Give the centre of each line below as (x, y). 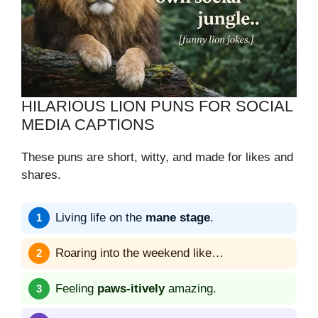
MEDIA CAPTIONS (88, 125)
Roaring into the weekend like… (139, 253)
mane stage (178, 218)
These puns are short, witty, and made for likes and (157, 158)
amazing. (191, 289)
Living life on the (100, 218)
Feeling (76, 289)
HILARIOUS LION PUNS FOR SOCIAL (157, 106)
